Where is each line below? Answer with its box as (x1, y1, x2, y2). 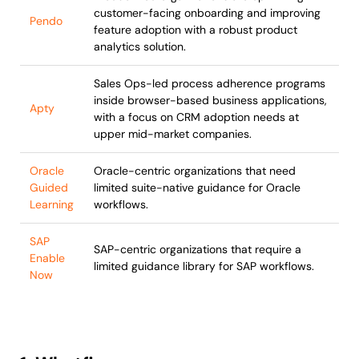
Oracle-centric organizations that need (94, 163, 296, 179)
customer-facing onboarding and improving (94, 6, 321, 21)
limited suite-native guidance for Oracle (94, 180, 301, 196)
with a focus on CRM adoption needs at (94, 110, 299, 125)
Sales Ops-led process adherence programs (94, 76, 325, 91)
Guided (30, 180, 68, 196)
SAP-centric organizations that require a (94, 242, 301, 257)
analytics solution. (94, 39, 186, 54)
